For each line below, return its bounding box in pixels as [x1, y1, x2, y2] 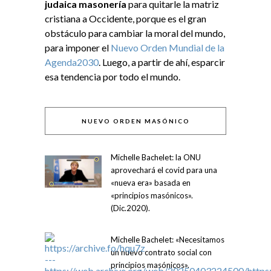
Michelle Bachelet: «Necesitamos [111, 235, 224, 245]
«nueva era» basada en [111, 178, 191, 188]
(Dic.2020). [111, 203, 150, 214]
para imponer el [45, 42, 111, 54]
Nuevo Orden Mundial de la [111, 42, 224, 54]
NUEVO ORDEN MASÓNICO [81, 117, 190, 125]
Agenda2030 [45, 56, 99, 68]
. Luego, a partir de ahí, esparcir [99, 56, 225, 68]
